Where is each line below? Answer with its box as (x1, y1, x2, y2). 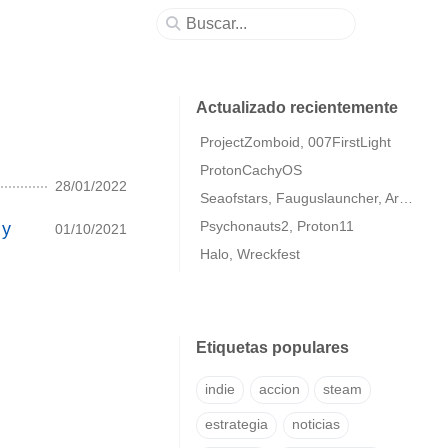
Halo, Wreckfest (200, 246, 300, 262)
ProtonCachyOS (200, 162, 302, 178)
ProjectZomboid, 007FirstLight (200, 134, 391, 150)
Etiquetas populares (196, 339, 349, 356)
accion (258, 381, 300, 397)
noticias (291, 417, 340, 433)
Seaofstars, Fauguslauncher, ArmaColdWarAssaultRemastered (399, 190, 413, 206)
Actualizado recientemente (196, 99, 398, 116)
